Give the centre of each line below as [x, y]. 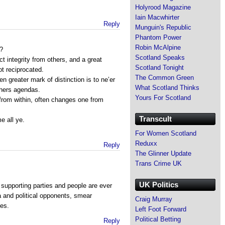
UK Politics [159, 184]
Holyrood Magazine [163, 7]
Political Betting [158, 219]
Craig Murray [154, 199]
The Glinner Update [163, 153]
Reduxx [146, 143]
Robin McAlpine [158, 47]
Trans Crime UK [158, 163]
